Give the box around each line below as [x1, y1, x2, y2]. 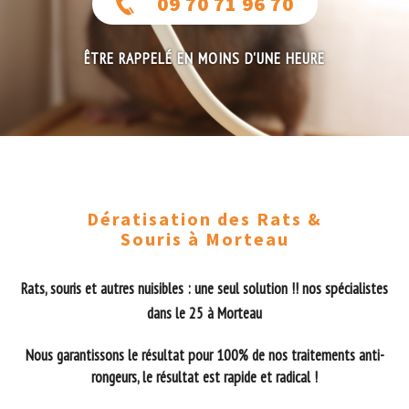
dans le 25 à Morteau [147, 303, 262, 324]
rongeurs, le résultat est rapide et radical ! [91, 367, 318, 388]
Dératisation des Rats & [87, 207, 322, 231]
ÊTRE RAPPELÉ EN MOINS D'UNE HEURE [84, 47, 325, 68]
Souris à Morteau [120, 227, 289, 251]
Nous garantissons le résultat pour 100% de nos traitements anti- [25, 345, 384, 366]
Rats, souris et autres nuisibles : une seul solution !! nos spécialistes [21, 278, 388, 299]
